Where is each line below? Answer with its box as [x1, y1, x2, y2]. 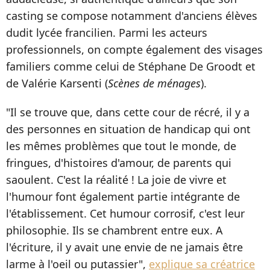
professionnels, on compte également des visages [6, 42, 263, 57]
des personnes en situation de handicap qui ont [6, 121, 251, 136]
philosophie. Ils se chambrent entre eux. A [6, 222, 223, 237]
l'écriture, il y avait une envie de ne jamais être [6, 239, 243, 254]
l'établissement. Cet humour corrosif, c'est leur [6, 206, 245, 221]
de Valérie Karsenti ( [6, 75, 108, 90]
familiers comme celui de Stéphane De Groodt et [6, 58, 256, 74]
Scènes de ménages [108, 75, 201, 90]
